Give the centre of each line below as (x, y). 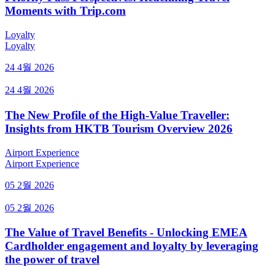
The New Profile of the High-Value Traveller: (117, 115)
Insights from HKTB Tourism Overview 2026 (119, 128)
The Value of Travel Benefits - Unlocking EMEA (126, 233)
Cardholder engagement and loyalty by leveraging (132, 246)
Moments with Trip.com (65, 11)
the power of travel (52, 260)
